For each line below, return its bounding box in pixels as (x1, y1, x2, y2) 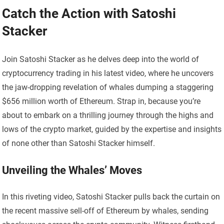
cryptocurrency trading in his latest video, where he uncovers (2, 68, 214, 78)
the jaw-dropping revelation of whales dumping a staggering (2, 82, 214, 92)
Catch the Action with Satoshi (2, 6, 176, 21)
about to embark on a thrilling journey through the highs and (2, 110, 214, 120)
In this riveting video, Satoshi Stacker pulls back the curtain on (2, 192, 220, 202)
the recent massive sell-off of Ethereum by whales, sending (2, 206, 209, 216)
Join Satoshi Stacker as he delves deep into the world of (2, 54, 199, 64)
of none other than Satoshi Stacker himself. (2, 138, 155, 148)
